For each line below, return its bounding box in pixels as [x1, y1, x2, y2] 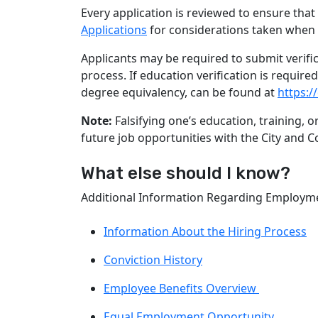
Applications [81, 22, 147, 38]
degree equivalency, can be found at [81, 84, 278, 100]
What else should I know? [81, 163, 290, 183]
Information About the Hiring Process [104, 224, 307, 239]
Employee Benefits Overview [104, 280, 259, 296]
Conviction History [104, 252, 202, 268]
